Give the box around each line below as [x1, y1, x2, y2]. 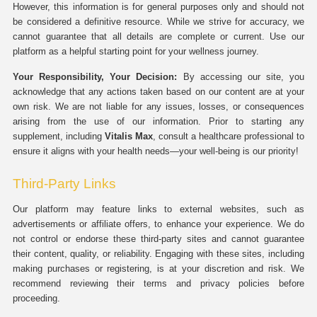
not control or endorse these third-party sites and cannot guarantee [13, 234, 304, 244]
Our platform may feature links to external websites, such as [13, 204, 304, 214]
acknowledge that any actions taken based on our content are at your [13, 86, 304, 97]
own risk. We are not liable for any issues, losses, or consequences [13, 101, 304, 112]
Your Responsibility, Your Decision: [13, 71, 178, 82]
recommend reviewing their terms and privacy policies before [13, 278, 304, 289]
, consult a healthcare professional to [153, 131, 304, 142]
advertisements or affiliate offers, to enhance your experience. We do [13, 219, 304, 229]
